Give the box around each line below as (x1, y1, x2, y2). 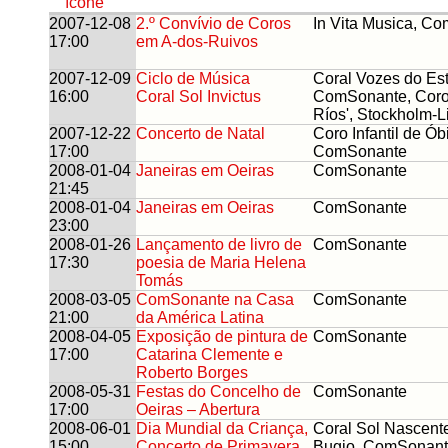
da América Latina (136, 308, 264, 326)
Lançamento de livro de (136, 235, 302, 253)
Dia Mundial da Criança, (136, 419, 308, 437)
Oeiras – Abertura (136, 400, 260, 418)
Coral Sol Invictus (136, 87, 261, 105)
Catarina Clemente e (136, 345, 283, 363)
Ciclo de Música (136, 69, 250, 87)
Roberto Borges (136, 363, 248, 381)
